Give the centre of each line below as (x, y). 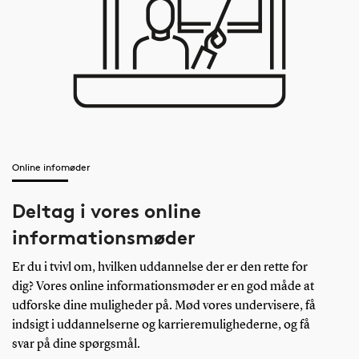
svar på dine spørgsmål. (76, 345)
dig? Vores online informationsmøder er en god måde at (163, 287)
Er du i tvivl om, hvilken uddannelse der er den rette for (159, 268)
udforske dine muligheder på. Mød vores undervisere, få (163, 307)
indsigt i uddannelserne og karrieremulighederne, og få (161, 326)
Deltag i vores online (106, 212)
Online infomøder (51, 167)
